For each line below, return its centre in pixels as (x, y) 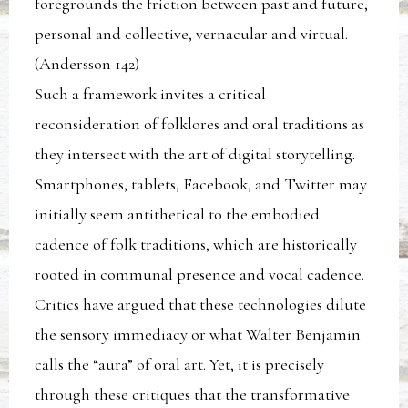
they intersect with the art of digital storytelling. (195, 154)
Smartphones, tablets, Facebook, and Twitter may (201, 184)
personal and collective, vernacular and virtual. (192, 34)
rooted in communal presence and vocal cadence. (200, 275)
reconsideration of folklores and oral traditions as (200, 124)
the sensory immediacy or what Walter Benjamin (198, 335)
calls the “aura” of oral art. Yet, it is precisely (180, 365)
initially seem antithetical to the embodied (178, 214)
